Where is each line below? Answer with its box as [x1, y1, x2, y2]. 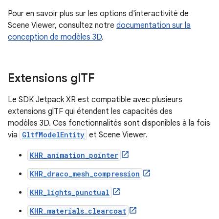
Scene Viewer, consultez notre [8, 20, 116, 30]
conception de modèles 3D [8, 32, 102, 42]
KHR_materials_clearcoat [30, 206, 126, 216]
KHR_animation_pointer [30, 150, 118, 160]
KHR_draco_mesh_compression [30, 169, 140, 178]
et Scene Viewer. [87, 130, 148, 140]
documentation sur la [116, 20, 191, 30]
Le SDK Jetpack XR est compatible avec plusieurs [8, 94, 182, 105]
